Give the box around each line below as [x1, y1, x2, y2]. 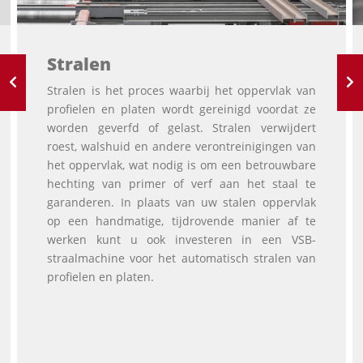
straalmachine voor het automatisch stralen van [47, 250, 316, 266]
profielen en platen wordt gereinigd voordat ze [47, 100, 316, 117]
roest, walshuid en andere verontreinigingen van [47, 138, 316, 154]
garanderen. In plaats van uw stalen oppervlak [47, 194, 316, 210]
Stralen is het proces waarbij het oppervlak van [47, 82, 316, 98]
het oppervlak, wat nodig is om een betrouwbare [47, 156, 316, 173]
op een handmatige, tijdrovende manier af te [47, 212, 316, 228]
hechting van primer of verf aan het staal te [47, 175, 316, 191]
